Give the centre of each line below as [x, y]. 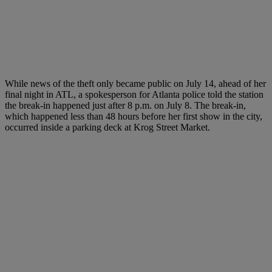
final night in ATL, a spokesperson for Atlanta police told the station [134, 95]
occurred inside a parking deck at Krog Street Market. [107, 127]
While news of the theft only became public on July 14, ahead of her [135, 84]
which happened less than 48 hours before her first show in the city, [134, 117]
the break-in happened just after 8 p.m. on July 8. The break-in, [125, 106]
